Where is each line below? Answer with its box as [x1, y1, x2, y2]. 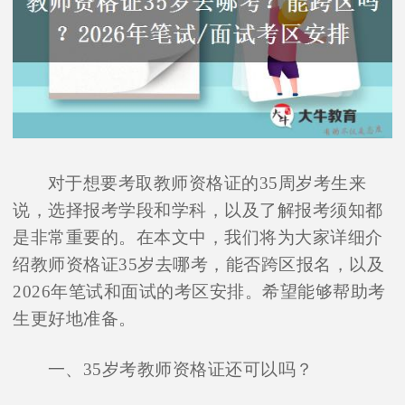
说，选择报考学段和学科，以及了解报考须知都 [13, 201, 383, 221]
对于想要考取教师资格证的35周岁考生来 [47, 174, 367, 193]
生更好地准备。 [13, 309, 137, 329]
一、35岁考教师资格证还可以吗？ [47, 360, 314, 380]
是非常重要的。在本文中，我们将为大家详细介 [13, 228, 383, 248]
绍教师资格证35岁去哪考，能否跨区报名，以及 [13, 255, 385, 275]
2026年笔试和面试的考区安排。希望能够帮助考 [13, 282, 386, 302]
